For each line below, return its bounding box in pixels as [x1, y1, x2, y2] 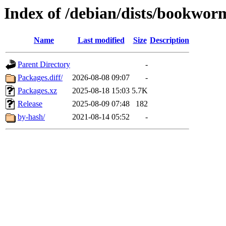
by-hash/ [18, 112, 45, 122]
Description [150, 36, 189, 45]
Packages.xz [18, 86, 57, 95]
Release [18, 99, 42, 108]
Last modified [77, 36, 125, 45]
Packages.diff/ [18, 73, 63, 82]
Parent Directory [18, 60, 70, 69]
